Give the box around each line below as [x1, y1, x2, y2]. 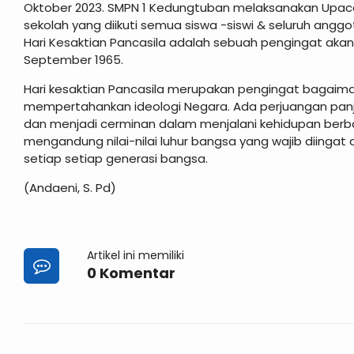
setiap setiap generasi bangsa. [24, 150, 208, 168]
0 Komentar [87, 263, 175, 284]
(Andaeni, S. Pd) [24, 179, 116, 197]
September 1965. [24, 51, 123, 69]
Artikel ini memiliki [87, 247, 184, 264]
